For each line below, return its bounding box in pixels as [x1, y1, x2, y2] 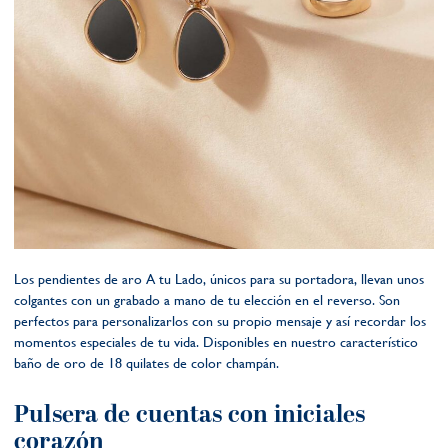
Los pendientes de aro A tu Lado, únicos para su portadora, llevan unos [14, 270, 424, 287]
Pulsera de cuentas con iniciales [14, 396, 366, 433]
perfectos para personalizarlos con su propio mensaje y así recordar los [14, 312, 426, 329]
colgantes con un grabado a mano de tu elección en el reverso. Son [14, 291, 400, 308]
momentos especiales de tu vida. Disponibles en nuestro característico [14, 333, 418, 350]
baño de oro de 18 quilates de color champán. [14, 354, 279, 371]
